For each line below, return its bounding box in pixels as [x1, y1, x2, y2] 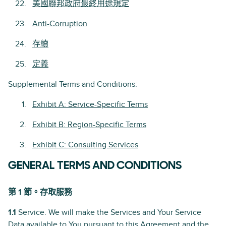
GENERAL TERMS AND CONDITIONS [8, 160, 182, 172]
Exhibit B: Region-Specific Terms [32, 120, 146, 130]
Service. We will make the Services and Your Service [16, 207, 201, 217]
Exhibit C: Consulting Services [32, 140, 138, 150]
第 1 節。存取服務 [8, 187, 72, 197]
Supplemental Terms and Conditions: [8, 79, 137, 89]
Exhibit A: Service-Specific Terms [32, 99, 148, 109]
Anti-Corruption [32, 19, 87, 29]
